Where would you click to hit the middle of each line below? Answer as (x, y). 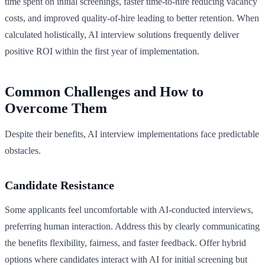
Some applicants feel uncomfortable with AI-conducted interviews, (129, 210)
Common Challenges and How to (104, 92)
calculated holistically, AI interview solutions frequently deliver (122, 35)
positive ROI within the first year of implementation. (102, 51)
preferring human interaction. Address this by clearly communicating (132, 227)
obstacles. (23, 151)
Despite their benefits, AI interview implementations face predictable (132, 134)
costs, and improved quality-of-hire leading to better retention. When (132, 18)
